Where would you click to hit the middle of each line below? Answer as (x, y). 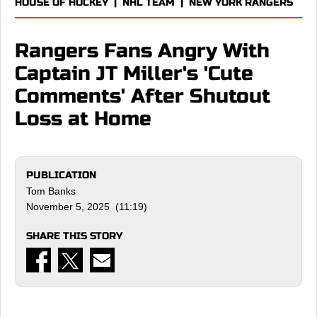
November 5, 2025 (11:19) (87, 207)
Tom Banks (51, 191)
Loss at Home (83, 119)
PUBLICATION (61, 175)
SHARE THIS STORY (74, 236)
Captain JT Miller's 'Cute (134, 74)
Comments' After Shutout (143, 96)
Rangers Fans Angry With (142, 51)
